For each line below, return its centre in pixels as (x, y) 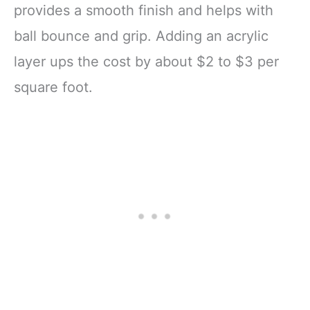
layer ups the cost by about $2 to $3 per (146, 61)
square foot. (53, 87)
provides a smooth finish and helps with (144, 10)
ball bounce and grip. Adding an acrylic (141, 36)
